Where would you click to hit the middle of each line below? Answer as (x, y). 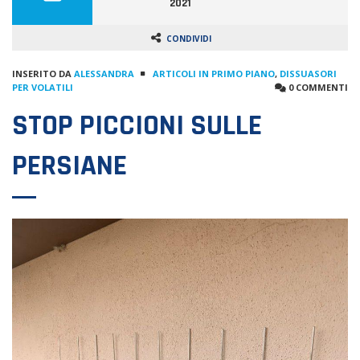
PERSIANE (70, 166)
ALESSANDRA (104, 74)
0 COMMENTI (317, 87)
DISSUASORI (308, 74)
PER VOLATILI (43, 87)
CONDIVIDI (189, 39)
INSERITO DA (43, 74)
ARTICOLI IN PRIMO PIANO (214, 74)
